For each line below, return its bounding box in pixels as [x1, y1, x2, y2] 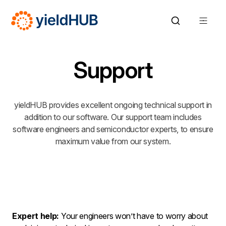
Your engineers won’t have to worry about [59, 211, 208, 221]
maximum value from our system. [55, 136, 171, 146]
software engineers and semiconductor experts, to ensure [13, 124, 213, 134]
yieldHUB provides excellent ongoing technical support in [14, 100, 212, 110]
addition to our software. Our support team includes [24, 112, 202, 122]
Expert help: [12, 211, 60, 221]
